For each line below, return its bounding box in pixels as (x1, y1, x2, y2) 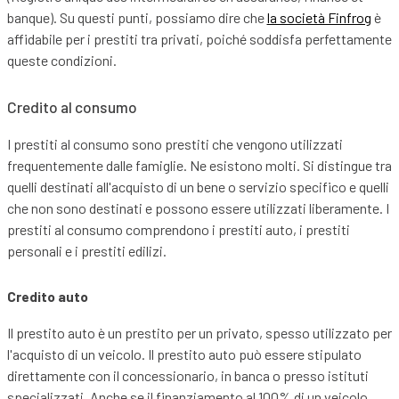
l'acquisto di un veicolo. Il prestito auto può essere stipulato (6, 346, 362, 363)
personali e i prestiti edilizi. (6, 242, 167, 260)
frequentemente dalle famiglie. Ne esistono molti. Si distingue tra (6, 157, 392, 175)
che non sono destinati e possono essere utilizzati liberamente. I (6, 199, 389, 217)
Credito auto (6, 288, 88, 305)
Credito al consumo (6, 98, 137, 117)
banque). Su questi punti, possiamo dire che (6, 9, 267, 27)
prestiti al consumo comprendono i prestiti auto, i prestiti (6, 221, 350, 239)
